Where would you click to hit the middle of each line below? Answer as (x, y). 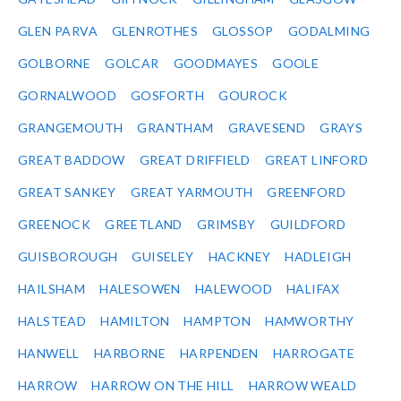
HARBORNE (130, 354)
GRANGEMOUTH (71, 128)
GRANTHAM (175, 128)
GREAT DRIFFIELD (195, 160)
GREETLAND (144, 225)
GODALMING (329, 31)
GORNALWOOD (67, 96)
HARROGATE (314, 354)
